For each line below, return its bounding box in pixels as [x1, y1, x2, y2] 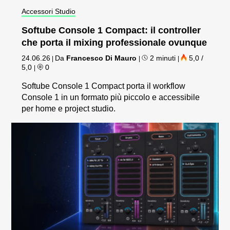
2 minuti [148, 53, 178, 62]
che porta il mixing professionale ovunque [22, 37, 207, 48]
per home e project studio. [22, 104, 116, 113]
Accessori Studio [22, 7, 76, 15]
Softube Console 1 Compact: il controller [22, 25, 201, 35]
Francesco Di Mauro [66, 53, 137, 62]
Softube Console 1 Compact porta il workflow [22, 81, 186, 90]
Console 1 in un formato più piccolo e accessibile [22, 92, 200, 102]
